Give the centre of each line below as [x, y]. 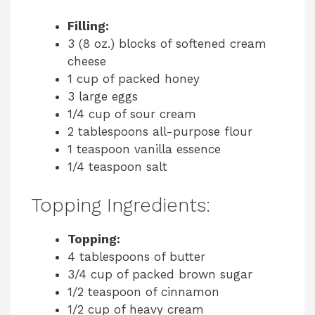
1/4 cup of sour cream [132, 114]
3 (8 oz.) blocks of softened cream [167, 44]
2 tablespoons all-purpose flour [160, 132]
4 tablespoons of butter [136, 256]
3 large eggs [103, 97]
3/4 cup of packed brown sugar [160, 274]
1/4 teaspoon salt [117, 167]
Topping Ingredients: [121, 205]
